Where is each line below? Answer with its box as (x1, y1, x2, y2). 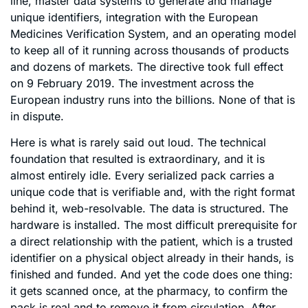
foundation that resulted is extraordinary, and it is (10, 152, 265, 166)
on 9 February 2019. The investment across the (10, 76, 254, 91)
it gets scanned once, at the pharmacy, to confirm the (10, 284, 287, 298)
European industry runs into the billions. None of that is (10, 93, 295, 107)
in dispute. (10, 109, 64, 124)
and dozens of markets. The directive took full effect (10, 60, 283, 74)
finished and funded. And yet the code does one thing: (10, 267, 293, 282)
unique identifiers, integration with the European (10, 10, 258, 25)
